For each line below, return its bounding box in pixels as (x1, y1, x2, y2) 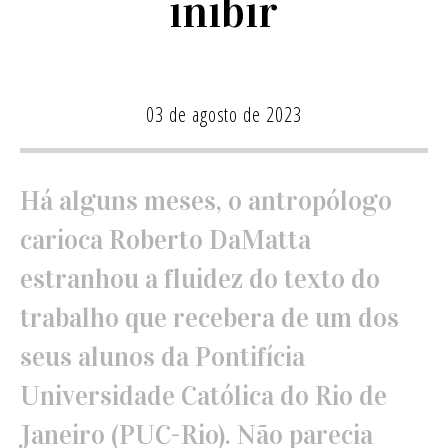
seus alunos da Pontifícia (19, 340, 305, 373)
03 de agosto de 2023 (145, 101, 303, 129)
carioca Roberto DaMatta (19, 223, 311, 256)
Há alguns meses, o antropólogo (19, 184, 392, 217)
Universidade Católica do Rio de (19, 379, 387, 412)
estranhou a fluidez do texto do (19, 262, 380, 295)
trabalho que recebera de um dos (19, 301, 399, 334)
